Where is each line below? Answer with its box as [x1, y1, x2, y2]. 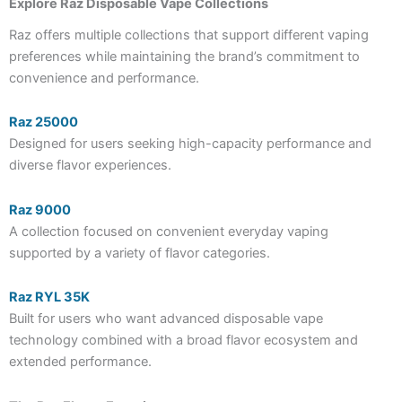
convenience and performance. [9, 69, 199, 86]
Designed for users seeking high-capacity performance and [9, 135, 371, 153]
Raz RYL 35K [9, 289, 90, 306]
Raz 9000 [9, 201, 71, 218]
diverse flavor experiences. [9, 157, 171, 174]
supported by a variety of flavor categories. [9, 244, 270, 261]
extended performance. [9, 354, 152, 371]
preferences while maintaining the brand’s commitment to [9, 48, 360, 65]
